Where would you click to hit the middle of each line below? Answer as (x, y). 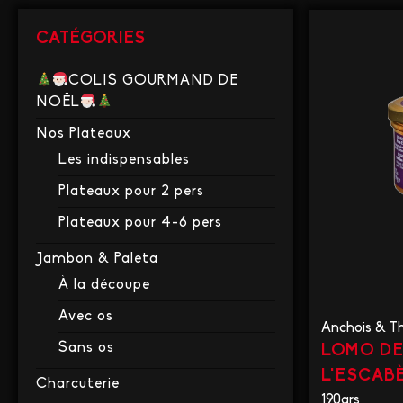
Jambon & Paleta (97, 260)
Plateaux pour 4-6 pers (140, 224)
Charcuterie (78, 385)
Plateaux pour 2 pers (131, 192)
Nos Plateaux (84, 134)
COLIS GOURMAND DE (154, 81)
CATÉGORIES (90, 40)
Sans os (86, 349)
